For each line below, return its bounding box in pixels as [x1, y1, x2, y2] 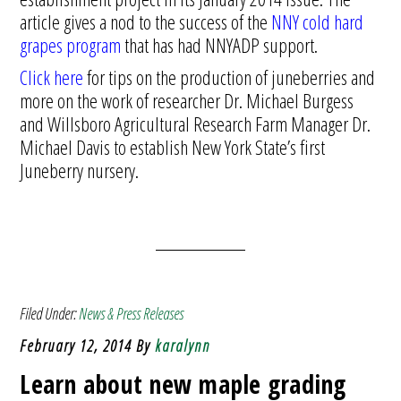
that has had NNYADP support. [121, 31, 319, 58]
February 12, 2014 [20, 335, 132, 356]
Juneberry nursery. [20, 157, 140, 183]
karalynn [155, 335, 211, 356]
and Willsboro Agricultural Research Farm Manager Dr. [20, 110, 371, 137]
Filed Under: [20, 303, 80, 324]
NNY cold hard [271, 8, 364, 35]
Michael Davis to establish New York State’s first [20, 133, 326, 160]
